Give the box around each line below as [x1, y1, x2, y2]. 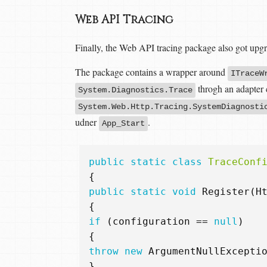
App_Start [102, 118, 145, 128]
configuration [113, 215, 190, 227]
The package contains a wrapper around [75, 65, 228, 78]
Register [202, 185, 250, 197]
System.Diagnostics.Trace [78, 85, 193, 95]
